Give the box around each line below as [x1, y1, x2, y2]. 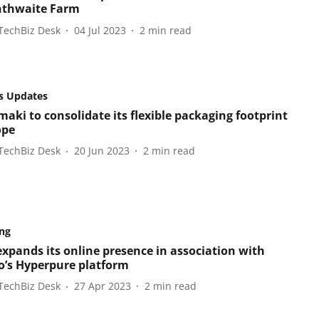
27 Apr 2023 [73, 279, 131, 293]
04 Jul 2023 [73, 23, 126, 37]
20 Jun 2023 [73, 144, 130, 158]
